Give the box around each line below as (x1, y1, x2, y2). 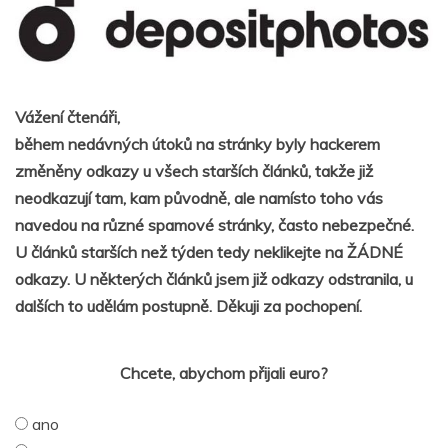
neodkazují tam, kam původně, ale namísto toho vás (15, 187, 383, 208)
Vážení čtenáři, (15, 106, 120, 127)
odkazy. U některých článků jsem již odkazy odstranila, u (15, 268, 413, 289)
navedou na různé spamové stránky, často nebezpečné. (15, 214, 414, 235)
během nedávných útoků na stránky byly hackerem (15, 133, 380, 154)
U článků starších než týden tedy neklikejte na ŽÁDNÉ (15, 241, 403, 262)
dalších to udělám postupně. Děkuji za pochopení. (15, 295, 362, 316)
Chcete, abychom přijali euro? (120, 362, 328, 383)
